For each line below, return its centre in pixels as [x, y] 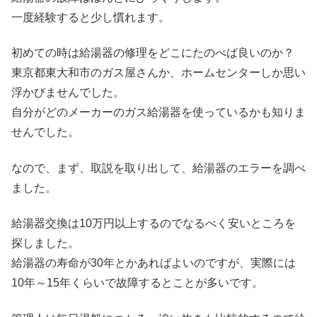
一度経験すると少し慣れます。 [91, 18]
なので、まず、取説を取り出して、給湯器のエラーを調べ [158, 168]
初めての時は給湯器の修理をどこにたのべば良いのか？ [153, 53]
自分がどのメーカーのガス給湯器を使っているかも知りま [158, 113]
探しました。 [45, 243]
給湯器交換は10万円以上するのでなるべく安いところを [154, 224]
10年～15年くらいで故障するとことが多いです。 [137, 283]
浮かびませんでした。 [68, 93]
